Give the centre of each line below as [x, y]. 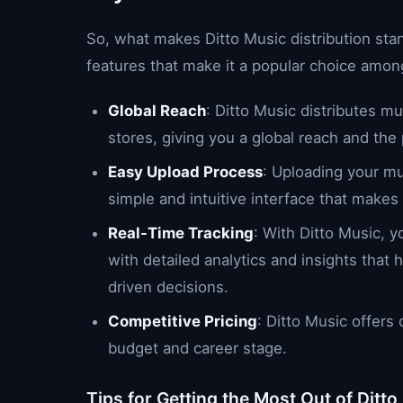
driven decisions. [168, 287]
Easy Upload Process [185, 172]
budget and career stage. [197, 348]
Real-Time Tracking [181, 233]
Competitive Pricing [183, 321]
